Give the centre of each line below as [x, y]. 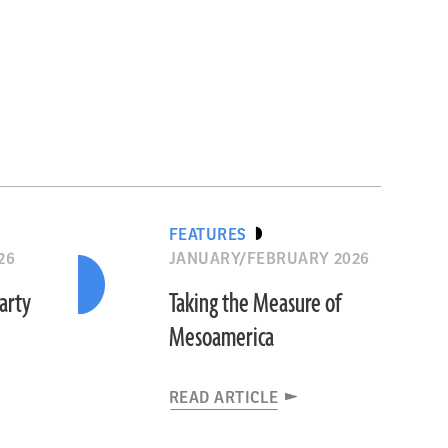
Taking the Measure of [255, 304]
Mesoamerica [221, 338]
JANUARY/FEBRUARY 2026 [269, 259]
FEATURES [207, 235]
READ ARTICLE [223, 398]
